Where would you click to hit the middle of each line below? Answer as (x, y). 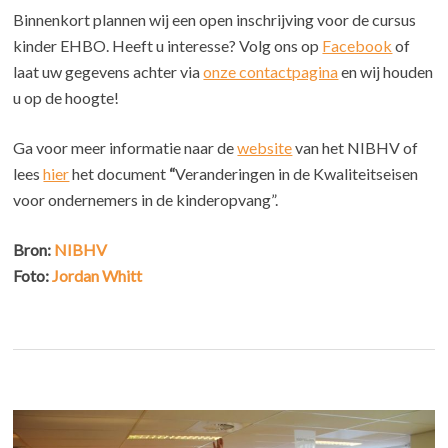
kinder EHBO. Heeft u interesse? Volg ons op (168, 46)
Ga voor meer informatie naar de (125, 148)
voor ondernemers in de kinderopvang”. (146, 200)
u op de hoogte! (66, 98)
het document (118, 174)
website (265, 148)
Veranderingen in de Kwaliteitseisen (297, 174)
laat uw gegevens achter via (108, 72)
